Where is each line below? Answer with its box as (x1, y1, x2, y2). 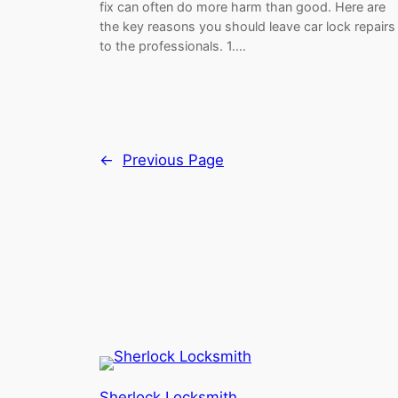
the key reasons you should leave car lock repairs (99, 19, 395, 35)
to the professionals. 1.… (99, 38, 246, 54)
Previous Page (123, 151, 224, 170)
